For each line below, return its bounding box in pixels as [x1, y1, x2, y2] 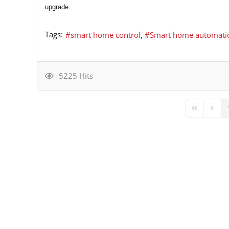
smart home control [71, 30, 141, 40]
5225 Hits [55, 70, 93, 81]
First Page [189, 107, 223, 118]
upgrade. [45, 3, 71, 11]
